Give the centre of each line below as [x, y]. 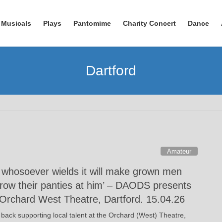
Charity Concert [149, 23]
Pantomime [92, 23]
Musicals [16, 23]
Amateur [179, 152]
